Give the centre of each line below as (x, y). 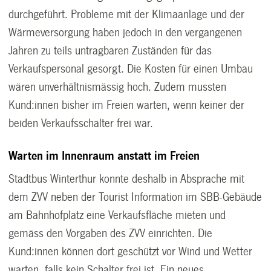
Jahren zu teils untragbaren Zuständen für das (110, 51)
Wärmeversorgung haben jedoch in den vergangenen (126, 33)
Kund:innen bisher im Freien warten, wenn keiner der (127, 106)
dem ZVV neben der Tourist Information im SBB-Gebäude (135, 198)
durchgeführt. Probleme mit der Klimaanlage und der (127, 15)
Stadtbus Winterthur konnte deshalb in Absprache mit (127, 179)
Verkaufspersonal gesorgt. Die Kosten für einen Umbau (131, 69)
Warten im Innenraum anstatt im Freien (104, 156)
